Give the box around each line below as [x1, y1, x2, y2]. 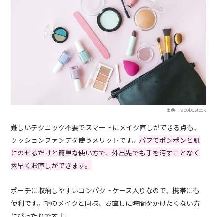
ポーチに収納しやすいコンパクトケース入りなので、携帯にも [11, 185, 200, 195]
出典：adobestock [166, 106, 206, 113]
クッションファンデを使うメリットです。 [11, 135, 139, 145]
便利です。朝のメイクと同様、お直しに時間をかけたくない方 [11, 198, 201, 208]
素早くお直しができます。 [11, 160, 92, 170]
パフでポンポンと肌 [139, 135, 201, 145]
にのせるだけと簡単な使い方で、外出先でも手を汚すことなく [11, 147, 201, 157]
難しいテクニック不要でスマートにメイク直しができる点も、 [11, 122, 201, 132]
